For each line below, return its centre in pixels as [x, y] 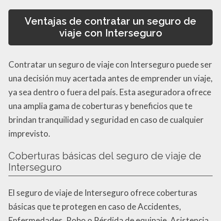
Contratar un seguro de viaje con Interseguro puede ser [110, 65]
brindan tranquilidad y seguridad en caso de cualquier [106, 120]
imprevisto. [29, 134]
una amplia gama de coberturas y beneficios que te [100, 106]
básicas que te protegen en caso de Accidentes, [95, 207]
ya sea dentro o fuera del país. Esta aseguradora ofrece [110, 92]
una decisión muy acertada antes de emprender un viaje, [110, 78]
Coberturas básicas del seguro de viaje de [105, 156]
